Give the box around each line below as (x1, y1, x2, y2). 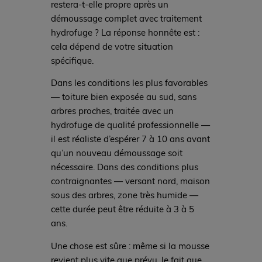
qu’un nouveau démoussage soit (50, 147, 182, 159)
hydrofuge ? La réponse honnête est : (50, 26, 199, 38)
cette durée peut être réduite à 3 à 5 (50, 203, 194, 215)
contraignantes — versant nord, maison (50, 175, 210, 187)
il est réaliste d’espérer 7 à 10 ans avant (50, 133, 210, 145)
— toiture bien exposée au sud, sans (50, 91, 196, 103)
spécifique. (50, 54, 94, 66)
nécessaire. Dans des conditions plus (50, 161, 198, 173)
